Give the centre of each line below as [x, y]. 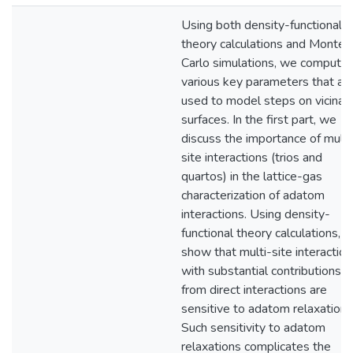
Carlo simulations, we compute [265, 63]
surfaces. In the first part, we [259, 120]
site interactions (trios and [252, 158]
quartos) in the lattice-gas [252, 176]
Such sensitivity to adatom [253, 328]
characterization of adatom [253, 195]
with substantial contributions [261, 271]
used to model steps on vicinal [264, 101]
